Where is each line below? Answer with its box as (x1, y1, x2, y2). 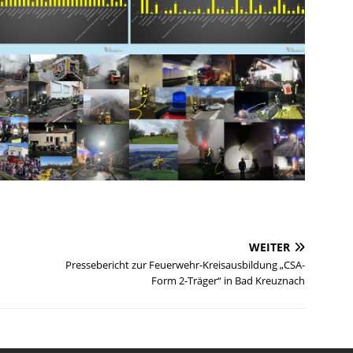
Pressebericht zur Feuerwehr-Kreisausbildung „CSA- (65, 257, 306, 272)
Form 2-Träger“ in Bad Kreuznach (151, 273, 306, 288)
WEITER (249, 239, 291, 255)
